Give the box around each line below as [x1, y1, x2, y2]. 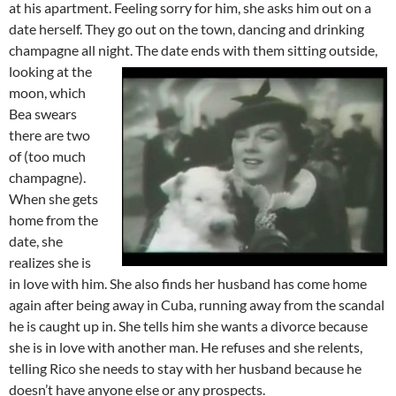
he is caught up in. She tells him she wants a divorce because [9, 316, 368, 334]
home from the [9, 210, 98, 228]
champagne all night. [9, 41, 135, 58]
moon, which [9, 83, 86, 101]
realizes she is [9, 253, 91, 270]
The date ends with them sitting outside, [135, 41, 377, 58]
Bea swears [9, 104, 77, 122]
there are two [9, 126, 90, 143]
